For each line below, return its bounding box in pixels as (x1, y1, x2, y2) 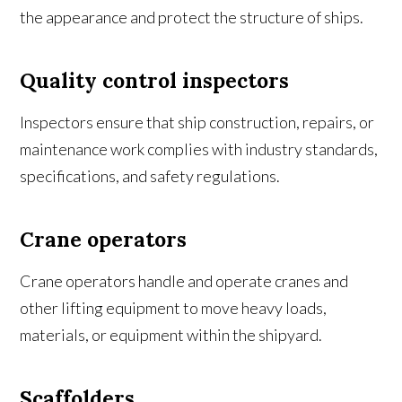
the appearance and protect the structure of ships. (20, 7, 364, 28)
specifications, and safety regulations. (20, 166, 281, 187)
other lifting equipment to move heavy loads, (20, 298, 328, 319)
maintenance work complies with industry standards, (20, 139, 379, 160)
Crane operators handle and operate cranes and (20, 271, 349, 292)
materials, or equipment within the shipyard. (20, 325, 323, 345)
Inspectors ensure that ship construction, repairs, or (20, 112, 375, 133)
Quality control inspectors (20, 67, 290, 94)
